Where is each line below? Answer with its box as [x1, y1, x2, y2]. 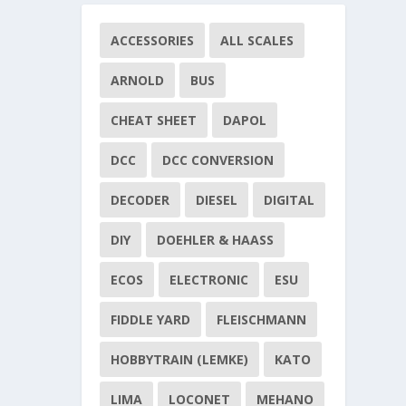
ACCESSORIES [111, 32, 195, 50]
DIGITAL [264, 191, 315, 209]
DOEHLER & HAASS [157, 231, 275, 249]
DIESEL [196, 191, 238, 209]
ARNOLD [111, 72, 165, 90]
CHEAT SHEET [111, 111, 198, 130]
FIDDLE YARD [111, 311, 191, 329]
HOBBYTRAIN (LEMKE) [111, 351, 249, 369]
